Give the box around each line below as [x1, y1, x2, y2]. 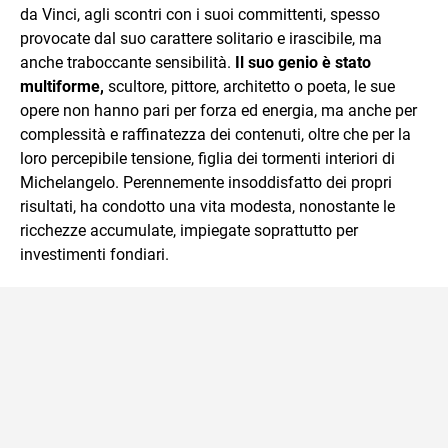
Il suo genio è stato [235, 53, 371, 72]
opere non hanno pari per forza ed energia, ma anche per [20, 101, 417, 120]
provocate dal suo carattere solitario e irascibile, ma [20, 29, 382, 48]
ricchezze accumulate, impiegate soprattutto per [20, 221, 358, 240]
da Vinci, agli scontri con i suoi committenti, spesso [20, 5, 380, 24]
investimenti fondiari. [20, 245, 169, 264]
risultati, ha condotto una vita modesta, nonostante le [20, 197, 395, 216]
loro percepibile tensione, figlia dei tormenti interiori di [20, 149, 395, 168]
